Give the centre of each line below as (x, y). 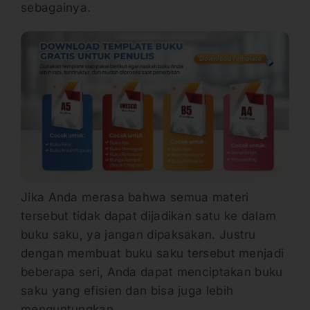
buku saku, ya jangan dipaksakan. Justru (138, 234)
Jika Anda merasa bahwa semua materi (135, 197)
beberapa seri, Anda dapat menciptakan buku (152, 272)
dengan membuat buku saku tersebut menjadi (153, 253)
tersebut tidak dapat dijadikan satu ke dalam (149, 216)
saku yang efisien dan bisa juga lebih (127, 290)
